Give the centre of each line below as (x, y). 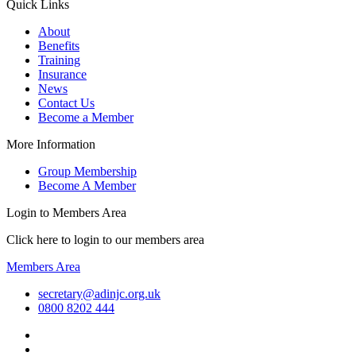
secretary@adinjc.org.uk (99, 293)
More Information (51, 144)
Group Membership (87, 171)
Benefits (59, 45)
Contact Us (66, 103)
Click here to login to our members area (105, 239)
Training (59, 60)
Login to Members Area (66, 212)
